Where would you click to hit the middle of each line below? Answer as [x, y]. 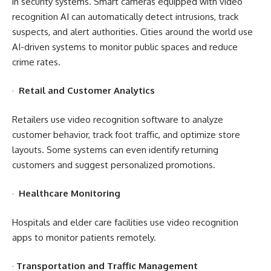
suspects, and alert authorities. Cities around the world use [132, 31]
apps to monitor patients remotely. [84, 237]
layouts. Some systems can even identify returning [115, 149]
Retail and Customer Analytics [87, 90]
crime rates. [36, 62]
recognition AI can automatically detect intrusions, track [125, 16]
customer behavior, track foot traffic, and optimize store [126, 134]
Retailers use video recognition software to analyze [118, 119]
